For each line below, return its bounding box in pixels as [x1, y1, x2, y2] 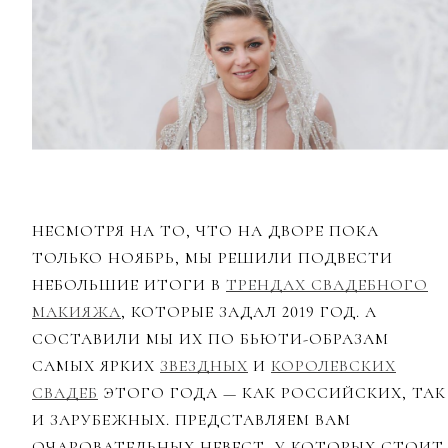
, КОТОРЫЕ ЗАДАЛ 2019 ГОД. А [121, 302, 377, 323]
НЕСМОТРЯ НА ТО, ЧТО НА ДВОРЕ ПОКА [32, 221, 379, 242]
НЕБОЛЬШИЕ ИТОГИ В [32, 275, 226, 296]
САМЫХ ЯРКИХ [32, 356, 160, 377]
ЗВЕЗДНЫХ [160, 356, 248, 377]
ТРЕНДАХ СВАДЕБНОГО [226, 275, 428, 296]
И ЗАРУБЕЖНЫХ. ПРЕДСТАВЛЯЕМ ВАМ [32, 410, 356, 431]
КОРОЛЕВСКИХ [271, 356, 396, 377]
